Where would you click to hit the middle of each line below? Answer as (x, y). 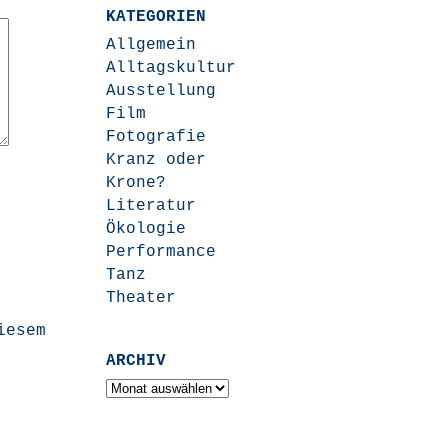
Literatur (151, 206)
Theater (141, 298)
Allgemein (151, 45)
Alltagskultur (171, 68)
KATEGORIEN (156, 17)
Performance (161, 252)
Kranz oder (156, 160)
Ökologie (146, 229)
